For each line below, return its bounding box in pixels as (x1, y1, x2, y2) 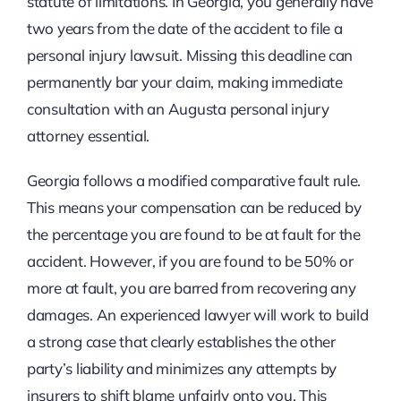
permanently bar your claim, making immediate (26, 72, 343, 91)
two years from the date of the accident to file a (26, 18, 343, 38)
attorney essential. (26, 125, 150, 145)
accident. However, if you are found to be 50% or (26, 251, 354, 270)
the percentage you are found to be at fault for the (26, 224, 361, 243)
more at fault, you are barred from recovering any (26, 277, 356, 297)
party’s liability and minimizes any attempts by (26, 358, 337, 378)
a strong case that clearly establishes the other (26, 331, 336, 351)
